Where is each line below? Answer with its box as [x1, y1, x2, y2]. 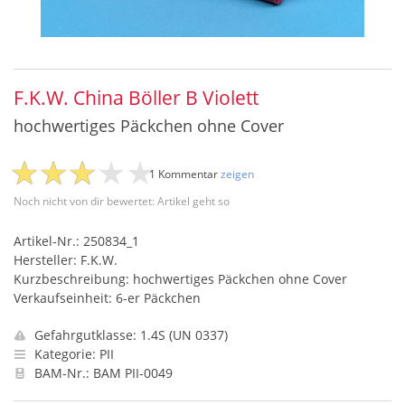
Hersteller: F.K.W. [14, 251, 118, 268]
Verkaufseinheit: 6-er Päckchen [14, 289, 201, 306]
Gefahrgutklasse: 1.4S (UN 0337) [31, 326, 228, 344]
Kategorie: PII [31, 345, 114, 363]
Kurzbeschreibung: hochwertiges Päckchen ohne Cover [14, 270, 347, 287]
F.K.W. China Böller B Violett [14, 85, 259, 110]
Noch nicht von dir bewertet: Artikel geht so [14, 193, 230, 209]
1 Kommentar [149, 166, 221, 182]
